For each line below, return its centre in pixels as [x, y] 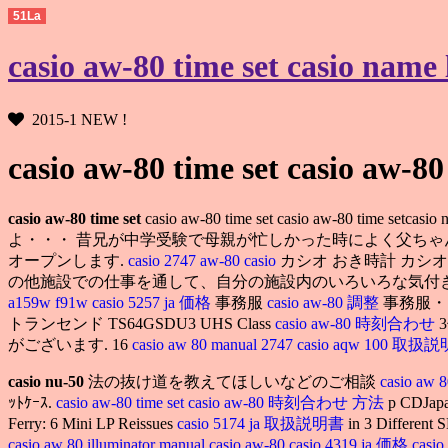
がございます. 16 [70, 344]
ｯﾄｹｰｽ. [32, 402]
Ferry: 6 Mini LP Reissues [92, 423]
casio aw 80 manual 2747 [212, 344]
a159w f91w [48, 302]
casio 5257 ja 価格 [153, 302]
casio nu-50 [46, 381]
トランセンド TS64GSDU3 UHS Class [141, 323]
